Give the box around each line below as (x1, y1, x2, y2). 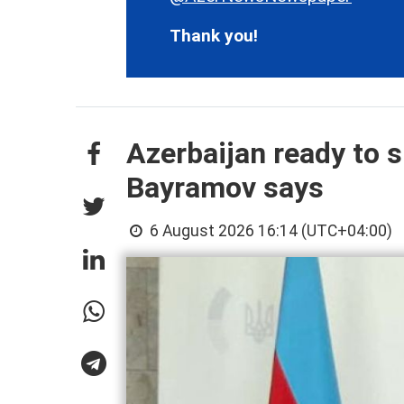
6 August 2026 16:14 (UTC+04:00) (146, 222, 393, 241)
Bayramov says (126, 170, 324, 206)
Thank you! (170, 25, 258, 47)
